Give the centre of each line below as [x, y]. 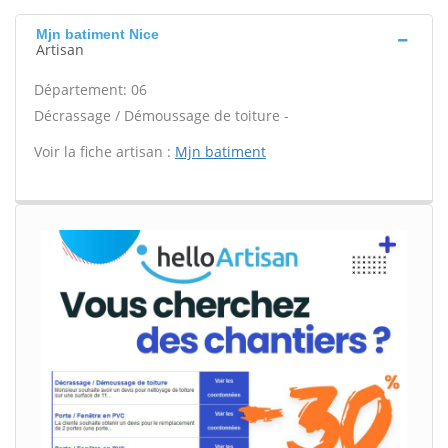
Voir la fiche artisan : [104, 151]
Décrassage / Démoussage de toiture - [161, 115]
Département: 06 [90, 89]
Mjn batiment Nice [97, 34]
